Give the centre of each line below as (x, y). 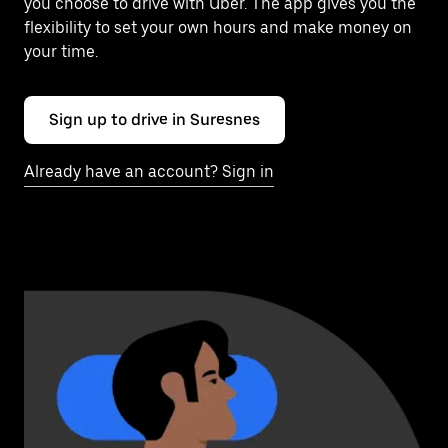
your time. (61, 51)
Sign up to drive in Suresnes (154, 119)
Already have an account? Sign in (149, 171)
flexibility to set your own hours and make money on (218, 27)
